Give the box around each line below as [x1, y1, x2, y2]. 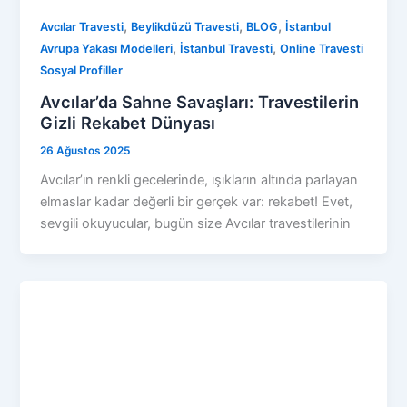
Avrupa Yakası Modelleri [40, 41, 174, 55]
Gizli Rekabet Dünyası [40, 112, 216, 133]
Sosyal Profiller [40, 63, 124, 77]
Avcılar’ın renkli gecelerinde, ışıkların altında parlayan [40, 172, 359, 189]
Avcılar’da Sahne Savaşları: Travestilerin [40, 91, 360, 112]
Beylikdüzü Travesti [131, 19, 240, 34]
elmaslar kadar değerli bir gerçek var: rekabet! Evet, [40, 194, 353, 211]
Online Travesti [280, 41, 364, 55]
